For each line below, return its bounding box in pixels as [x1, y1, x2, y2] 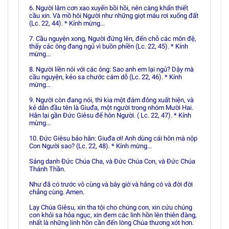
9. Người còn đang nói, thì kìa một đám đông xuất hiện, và [29, 96, 194, 104]
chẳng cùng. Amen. [29, 188, 84, 196]
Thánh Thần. [29, 165, 65, 173]
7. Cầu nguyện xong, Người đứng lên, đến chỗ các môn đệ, [29, 35, 196, 42]
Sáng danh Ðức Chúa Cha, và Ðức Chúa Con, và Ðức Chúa [29, 157, 195, 165]
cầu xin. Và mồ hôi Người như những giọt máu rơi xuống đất [29, 12, 198, 19]
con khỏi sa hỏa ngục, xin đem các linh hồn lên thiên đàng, [29, 211, 197, 219]
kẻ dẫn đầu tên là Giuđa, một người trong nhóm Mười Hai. [29, 104, 193, 111]
